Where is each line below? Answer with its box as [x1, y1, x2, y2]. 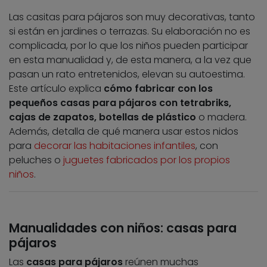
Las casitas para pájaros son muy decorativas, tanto [9, 10, 255, 24]
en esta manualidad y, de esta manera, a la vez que [9, 53, 252, 67]
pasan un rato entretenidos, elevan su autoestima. [9, 67, 245, 82]
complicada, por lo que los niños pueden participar [9, 39, 248, 53]
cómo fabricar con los [104, 82, 213, 96]
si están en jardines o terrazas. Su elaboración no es [9, 24, 250, 39]
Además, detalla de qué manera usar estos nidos [9, 125, 238, 139]
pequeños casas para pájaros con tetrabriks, [9, 96, 231, 110]
